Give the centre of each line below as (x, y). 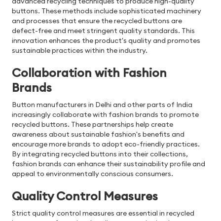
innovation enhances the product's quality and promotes (106, 41)
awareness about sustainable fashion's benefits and (98, 134)
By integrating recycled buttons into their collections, (100, 154)
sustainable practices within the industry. (80, 51)
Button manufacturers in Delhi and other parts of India (102, 105)
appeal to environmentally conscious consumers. (92, 174)
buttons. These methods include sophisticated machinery (107, 11)
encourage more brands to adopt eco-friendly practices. (106, 144)
